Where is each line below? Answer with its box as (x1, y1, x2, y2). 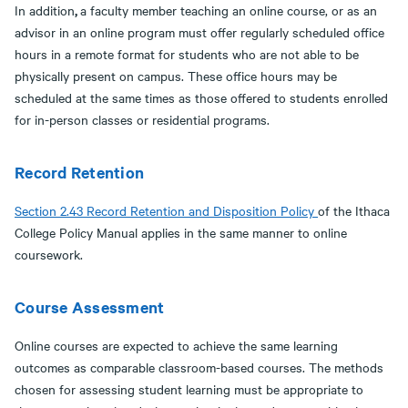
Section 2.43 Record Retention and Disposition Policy (15, 201, 318, 219)
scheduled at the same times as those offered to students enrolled (15, 88, 388, 107)
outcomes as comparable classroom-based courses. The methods (15, 358, 383, 376)
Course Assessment (15, 296, 165, 318)
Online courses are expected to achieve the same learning (15, 336, 338, 354)
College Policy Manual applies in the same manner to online (15, 223, 347, 241)
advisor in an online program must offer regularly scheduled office (15, 23, 384, 41)
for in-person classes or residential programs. (15, 110, 270, 128)
